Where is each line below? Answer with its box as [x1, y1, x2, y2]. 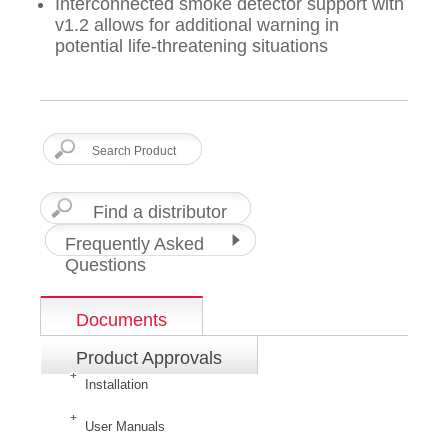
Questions [65, 255, 146, 275]
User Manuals [85, 419, 165, 434]
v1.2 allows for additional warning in [55, 15, 339, 35]
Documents [76, 310, 167, 330]
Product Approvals [76, 348, 222, 368]
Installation [85, 377, 148, 392]
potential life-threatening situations [55, 36, 328, 56]
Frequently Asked [65, 234, 204, 254]
